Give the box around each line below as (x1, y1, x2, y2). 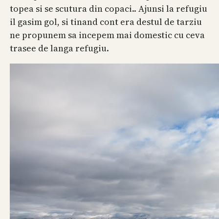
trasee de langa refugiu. (10, 42, 109, 55)
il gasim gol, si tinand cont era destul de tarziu (10, 16, 202, 28)
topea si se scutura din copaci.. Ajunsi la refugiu (10, 2, 207, 15)
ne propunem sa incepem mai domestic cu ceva (10, 29, 205, 42)
